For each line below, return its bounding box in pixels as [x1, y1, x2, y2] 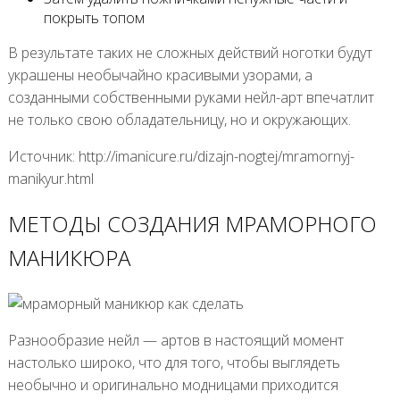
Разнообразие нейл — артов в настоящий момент [7, 330, 344, 351]
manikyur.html [7, 168, 94, 188]
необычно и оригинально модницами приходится [7, 375, 338, 396]
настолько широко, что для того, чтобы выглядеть [7, 353, 340, 373]
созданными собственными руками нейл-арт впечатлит [7, 87, 374, 107]
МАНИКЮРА [7, 243, 130, 273]
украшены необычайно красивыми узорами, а [7, 64, 312, 85]
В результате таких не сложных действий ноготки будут [7, 42, 372, 62]
